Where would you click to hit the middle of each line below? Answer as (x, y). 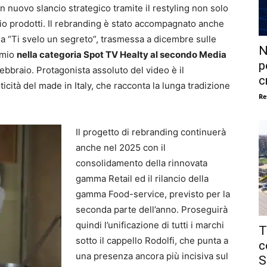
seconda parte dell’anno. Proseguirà (152, 209)
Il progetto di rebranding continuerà (151, 132)
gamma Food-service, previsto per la (153, 194)
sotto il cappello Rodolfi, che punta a (152, 240)
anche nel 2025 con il (121, 147)
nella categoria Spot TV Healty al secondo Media (122, 54)
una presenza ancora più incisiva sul (152, 256)
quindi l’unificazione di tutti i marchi (150, 225)
